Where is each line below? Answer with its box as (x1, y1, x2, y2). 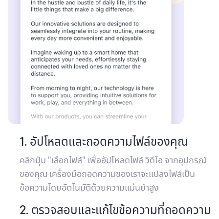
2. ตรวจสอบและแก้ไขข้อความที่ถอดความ (20, 202, 211, 218)
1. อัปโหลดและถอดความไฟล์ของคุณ (20, 133, 188, 149)
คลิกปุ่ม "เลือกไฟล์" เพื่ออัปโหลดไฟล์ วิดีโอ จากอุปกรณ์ (20, 154, 206, 166)
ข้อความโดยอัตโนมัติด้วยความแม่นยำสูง (20, 181, 159, 193)
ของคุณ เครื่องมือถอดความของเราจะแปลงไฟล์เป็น (20, 168, 195, 179)
